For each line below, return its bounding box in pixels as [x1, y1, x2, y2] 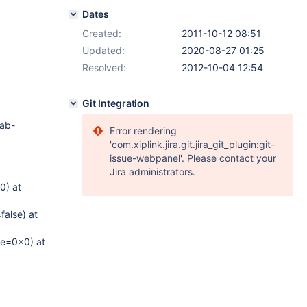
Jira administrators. [110, 166, 195, 177]
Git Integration [82, 97, 150, 109]
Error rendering [110, 125, 177, 136]
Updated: [82, 45, 125, 56]
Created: [82, 27, 121, 39]
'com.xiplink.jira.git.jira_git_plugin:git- [110, 138, 275, 150]
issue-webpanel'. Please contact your [110, 152, 276, 164]
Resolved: [82, 62, 126, 73]
